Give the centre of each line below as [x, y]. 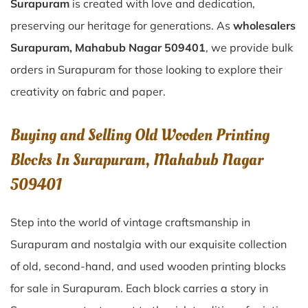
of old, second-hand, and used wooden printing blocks [148, 266]
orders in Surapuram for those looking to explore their [146, 69]
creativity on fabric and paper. [88, 91]
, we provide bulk [249, 47]
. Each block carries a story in [194, 288]
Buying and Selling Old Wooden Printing [140, 135]
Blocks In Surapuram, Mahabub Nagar [137, 160]
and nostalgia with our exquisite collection [179, 244]
